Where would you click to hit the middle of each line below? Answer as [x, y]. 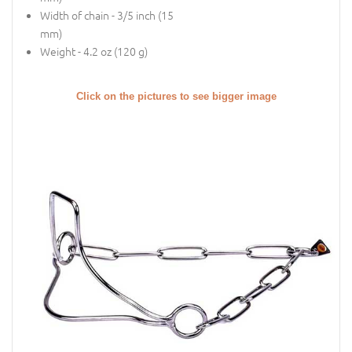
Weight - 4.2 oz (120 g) [94, 51]
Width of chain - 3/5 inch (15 [107, 15]
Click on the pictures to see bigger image [176, 96]
